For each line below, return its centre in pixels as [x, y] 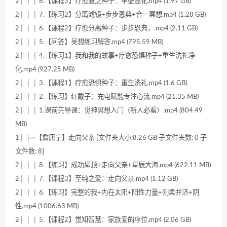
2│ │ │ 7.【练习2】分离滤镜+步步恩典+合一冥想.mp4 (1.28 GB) [110, 15]
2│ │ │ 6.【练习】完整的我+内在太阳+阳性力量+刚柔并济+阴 [107, 193]
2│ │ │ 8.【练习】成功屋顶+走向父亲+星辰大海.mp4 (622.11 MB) [113, 165]
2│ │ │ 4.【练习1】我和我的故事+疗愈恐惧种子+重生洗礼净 [105, 56]
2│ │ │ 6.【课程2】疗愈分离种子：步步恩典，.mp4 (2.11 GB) [106, 29]
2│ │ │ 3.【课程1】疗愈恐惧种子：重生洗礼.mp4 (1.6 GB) [101, 83]
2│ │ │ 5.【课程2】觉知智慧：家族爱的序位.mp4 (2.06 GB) [103, 220]
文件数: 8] [30, 152]
